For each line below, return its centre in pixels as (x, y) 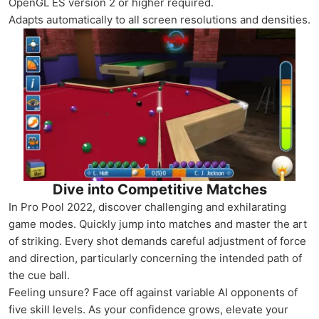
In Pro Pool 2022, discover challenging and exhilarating (147, 207)
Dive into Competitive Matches (159, 190)
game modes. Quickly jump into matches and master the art (158, 224)
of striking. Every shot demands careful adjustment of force (157, 241)
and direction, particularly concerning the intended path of (155, 258)
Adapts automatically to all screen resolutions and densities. (159, 19)
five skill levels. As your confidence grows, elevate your (148, 310)
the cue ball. (39, 276)
